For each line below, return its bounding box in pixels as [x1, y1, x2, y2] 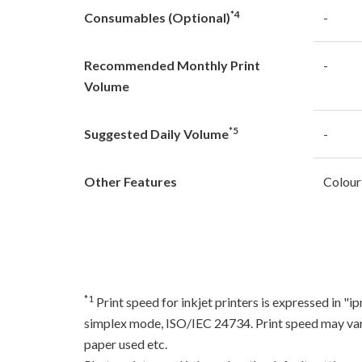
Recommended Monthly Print [84, 57, 260, 73]
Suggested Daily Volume [84, 125, 229, 141]
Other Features [84, 173, 177, 189]
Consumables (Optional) [84, 9, 230, 25]
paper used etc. [84, 335, 167, 351]
